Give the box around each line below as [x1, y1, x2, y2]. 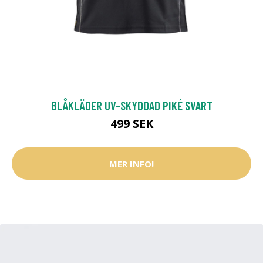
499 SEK [110, 116, 153, 132]
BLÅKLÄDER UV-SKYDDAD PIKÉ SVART [50, 98, 213, 113]
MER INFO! [109, 157, 154, 170]
